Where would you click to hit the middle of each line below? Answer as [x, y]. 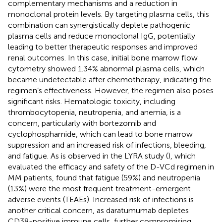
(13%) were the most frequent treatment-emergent [99, 188]
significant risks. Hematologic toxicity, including [92, 101]
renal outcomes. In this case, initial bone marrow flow [103, 57]
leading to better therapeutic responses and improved [103, 47]
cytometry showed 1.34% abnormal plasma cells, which [106, 68]
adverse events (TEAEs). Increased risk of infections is [101, 199]
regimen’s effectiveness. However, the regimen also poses [111, 90]
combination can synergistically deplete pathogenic [99, 25]
